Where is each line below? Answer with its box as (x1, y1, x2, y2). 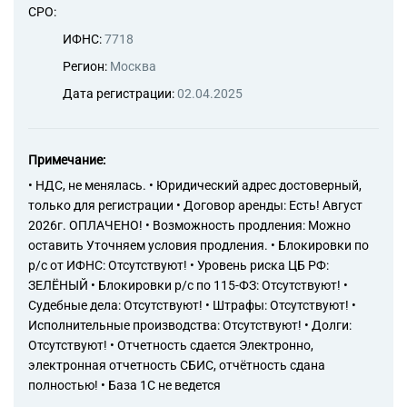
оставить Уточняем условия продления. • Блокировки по (28, 238, 369, 253)
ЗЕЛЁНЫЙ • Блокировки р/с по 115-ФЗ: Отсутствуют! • (28, 278, 348, 293)
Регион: (63, 59, 110, 74)
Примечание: (28, 153, 105, 167)
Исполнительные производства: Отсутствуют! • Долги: (28, 318, 352, 333)
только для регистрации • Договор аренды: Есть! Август (28, 198, 362, 213)
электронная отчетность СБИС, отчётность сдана (28, 358, 325, 372)
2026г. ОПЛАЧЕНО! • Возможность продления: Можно (28, 218, 351, 233)
